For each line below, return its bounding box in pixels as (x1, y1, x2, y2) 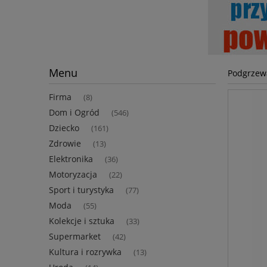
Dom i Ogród (49, 107, 100, 119)
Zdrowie (49, 138, 81, 150)
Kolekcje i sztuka (49, 215, 114, 227)
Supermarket (49, 231, 101, 243)
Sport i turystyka (49, 184, 114, 196)
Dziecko (49, 122, 79, 134)
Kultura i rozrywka (49, 246, 122, 258)
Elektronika (49, 153, 93, 165)
